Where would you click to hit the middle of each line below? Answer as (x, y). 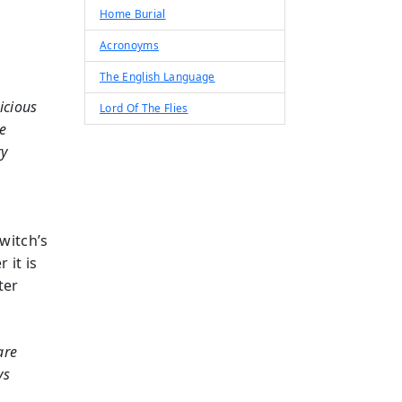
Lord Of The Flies (144, 108)
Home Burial (133, 14)
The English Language (157, 77)
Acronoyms (129, 45)
